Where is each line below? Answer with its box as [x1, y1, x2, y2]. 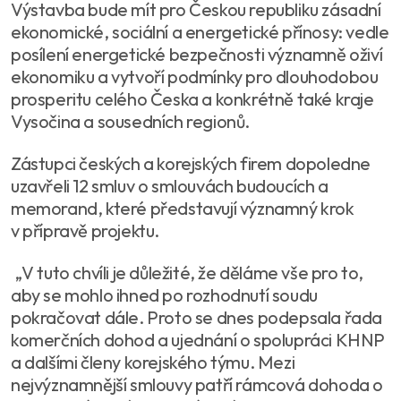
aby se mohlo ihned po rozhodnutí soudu [11, 283, 318, 306]
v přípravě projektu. [11, 218, 159, 242]
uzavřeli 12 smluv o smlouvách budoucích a [11, 174, 328, 197]
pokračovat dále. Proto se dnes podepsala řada [11, 305, 382, 328]
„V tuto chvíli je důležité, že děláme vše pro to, [11, 260, 364, 284]
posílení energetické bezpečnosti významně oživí [11, 42, 383, 65]
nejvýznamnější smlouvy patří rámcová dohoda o [11, 372, 383, 396]
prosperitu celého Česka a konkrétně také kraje [11, 87, 374, 110]
